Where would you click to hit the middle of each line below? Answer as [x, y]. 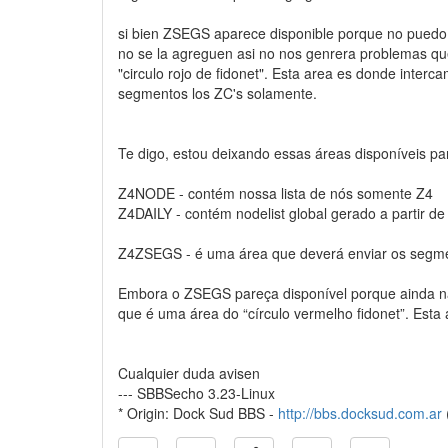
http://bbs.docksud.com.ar [360, 413]
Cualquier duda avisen [189, 373]
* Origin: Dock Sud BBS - [198, 413]
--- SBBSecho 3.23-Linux [196, 393]
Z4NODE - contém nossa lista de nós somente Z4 [275, 193]
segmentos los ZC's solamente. [217, 93]
